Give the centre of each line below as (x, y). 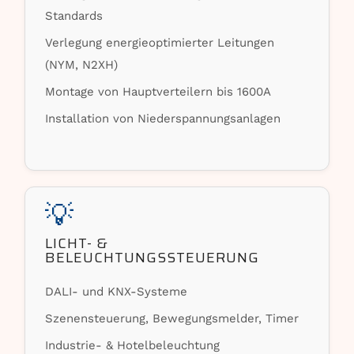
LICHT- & (77, 243)
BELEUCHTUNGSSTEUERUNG (153, 258)
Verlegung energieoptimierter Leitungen (160, 43)
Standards (74, 16)
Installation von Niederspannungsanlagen (163, 119)
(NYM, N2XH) (82, 65)
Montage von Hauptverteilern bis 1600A (158, 92)
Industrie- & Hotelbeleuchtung (133, 345)
